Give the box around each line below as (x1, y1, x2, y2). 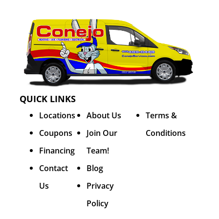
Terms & (145, 110, 177, 121)
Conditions (145, 128, 186, 139)
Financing (39, 145, 75, 156)
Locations (39, 110, 75, 121)
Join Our (87, 128, 118, 139)
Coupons (39, 128, 72, 139)
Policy (87, 198, 109, 209)
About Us (87, 110, 122, 121)
